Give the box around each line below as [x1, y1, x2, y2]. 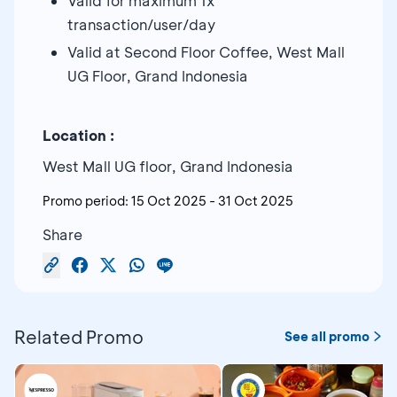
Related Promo [14, 324, 144, 348]
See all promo [284, 327, 370, 345]
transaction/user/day [67, 14, 215, 34]
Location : [43, 125, 114, 144]
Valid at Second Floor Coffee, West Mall [67, 42, 345, 61]
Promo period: [43, 191, 128, 209]
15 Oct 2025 [131, 191, 206, 209]
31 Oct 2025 [218, 191, 293, 209]
